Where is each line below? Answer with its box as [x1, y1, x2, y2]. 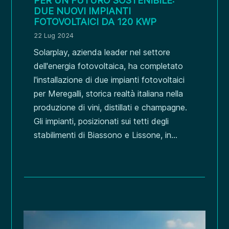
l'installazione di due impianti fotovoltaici [34, 75, 185, 85]
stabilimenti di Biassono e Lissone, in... [34, 130, 178, 141]
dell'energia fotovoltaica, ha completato [34, 61, 184, 72]
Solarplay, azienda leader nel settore [34, 47, 171, 58]
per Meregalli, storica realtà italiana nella [34, 88, 184, 99]
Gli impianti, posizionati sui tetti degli [34, 116, 169, 127]
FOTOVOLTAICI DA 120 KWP [34, 16, 157, 28]
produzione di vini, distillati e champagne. [34, 102, 188, 113]
